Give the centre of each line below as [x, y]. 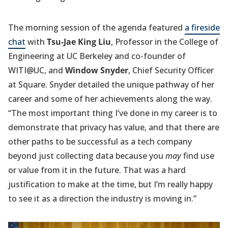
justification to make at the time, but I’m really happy [110, 184]
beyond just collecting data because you [87, 156]
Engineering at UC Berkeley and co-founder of [97, 56]
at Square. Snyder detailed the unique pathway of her [111, 85]
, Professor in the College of [165, 42]
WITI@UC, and [37, 70]
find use [198, 156]
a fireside [202, 28]
